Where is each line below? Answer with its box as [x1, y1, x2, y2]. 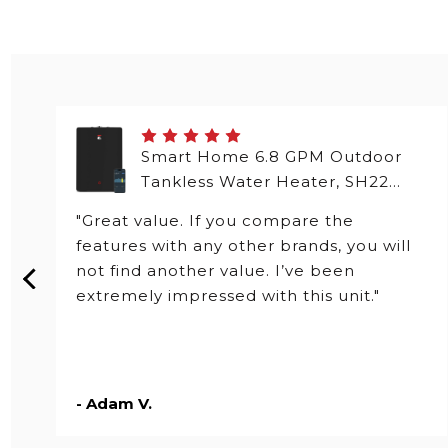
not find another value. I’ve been [75, 261, 355, 281]
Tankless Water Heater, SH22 [140, 172, 389, 192]
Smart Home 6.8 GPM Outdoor [140, 147, 402, 167]
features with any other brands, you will [75, 236, 411, 256]
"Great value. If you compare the [75, 211, 354, 231]
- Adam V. [75, 394, 152, 414]
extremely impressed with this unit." [75, 286, 380, 306]
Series [140, 197, 192, 217]
